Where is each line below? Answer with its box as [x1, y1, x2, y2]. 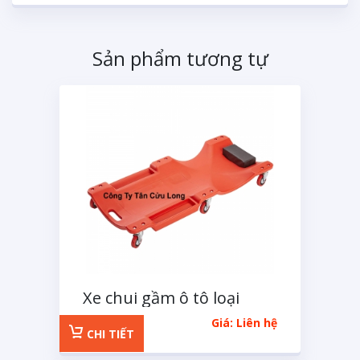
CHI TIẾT [84, 326, 134, 342]
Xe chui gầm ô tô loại [83, 287, 239, 309]
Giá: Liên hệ [211, 315, 277, 330]
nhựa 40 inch [83, 305, 181, 326]
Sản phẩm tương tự [92, 45, 268, 72]
